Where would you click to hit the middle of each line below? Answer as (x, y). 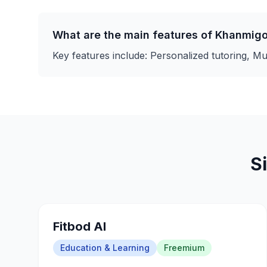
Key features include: (101, 55)
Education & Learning (105, 248)
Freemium (184, 248)
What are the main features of (134, 35)
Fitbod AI (80, 226)
